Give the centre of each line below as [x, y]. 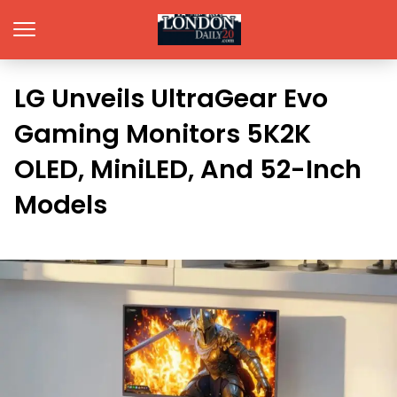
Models [61, 205]
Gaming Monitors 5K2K [163, 134]
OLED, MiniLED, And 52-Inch [188, 169]
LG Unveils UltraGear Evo [171, 98]
